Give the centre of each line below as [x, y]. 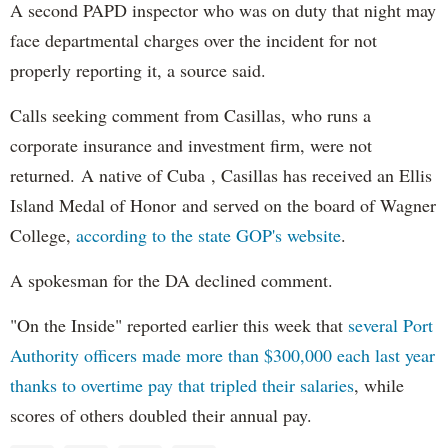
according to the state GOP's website [206, 235]
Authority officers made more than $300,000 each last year [222, 355]
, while [379, 385]
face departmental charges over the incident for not [193, 40]
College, [40, 235]
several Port [390, 325]
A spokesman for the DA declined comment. [171, 280]
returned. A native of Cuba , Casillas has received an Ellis [221, 175]
